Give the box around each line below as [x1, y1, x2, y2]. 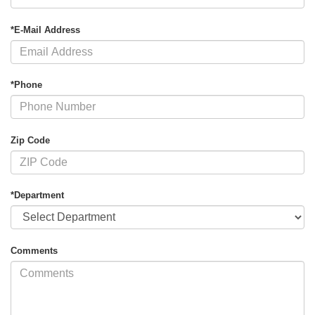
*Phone [11, 79, 42, 91]
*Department [11, 190, 64, 201]
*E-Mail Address [11, 24, 80, 35]
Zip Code [11, 134, 50, 146]
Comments [11, 245, 58, 256]
